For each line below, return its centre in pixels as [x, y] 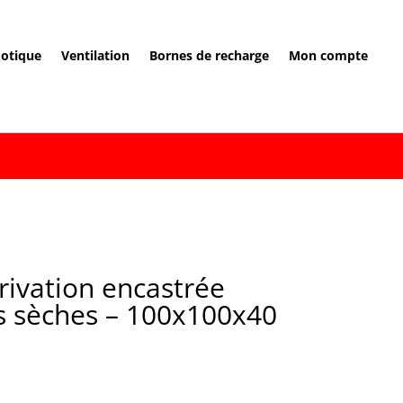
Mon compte [328, 55]
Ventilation [95, 55]
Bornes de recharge [209, 55]
